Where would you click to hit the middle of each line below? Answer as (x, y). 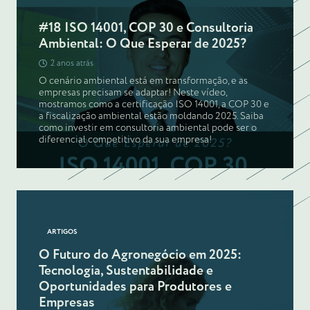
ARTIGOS (62, 232)
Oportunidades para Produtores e (135, 287)
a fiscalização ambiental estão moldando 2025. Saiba (151, 117)
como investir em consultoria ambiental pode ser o (148, 128)
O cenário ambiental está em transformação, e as (143, 81)
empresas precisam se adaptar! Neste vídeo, (133, 93)
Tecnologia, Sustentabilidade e (126, 271)
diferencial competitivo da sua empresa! (125, 140)
